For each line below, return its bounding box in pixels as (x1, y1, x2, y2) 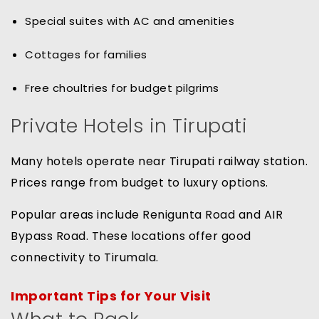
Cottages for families (25, 47, 147, 63)
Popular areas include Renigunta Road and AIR (11, 206, 283, 224)
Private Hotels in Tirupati (11, 113, 247, 140)
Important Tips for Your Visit (11, 287, 211, 305)
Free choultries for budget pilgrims (25, 80, 219, 96)
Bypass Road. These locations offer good (11, 228, 251, 245)
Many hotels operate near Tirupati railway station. (11, 153, 308, 170)
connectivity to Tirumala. (11, 249, 159, 266)
